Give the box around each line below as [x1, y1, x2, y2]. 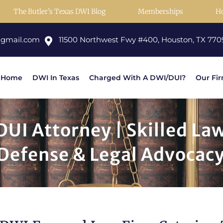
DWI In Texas [32, 73, 79, 83]
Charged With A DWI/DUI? [89, 73, 186, 83]
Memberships [138, 7, 183, 16]
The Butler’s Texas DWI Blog [13, 7, 106, 16]
